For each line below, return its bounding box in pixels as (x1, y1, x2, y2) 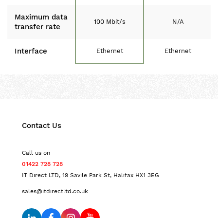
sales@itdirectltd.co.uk (22, 188, 88, 195)
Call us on (22, 149, 50, 156)
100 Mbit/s (93, 18, 126, 25)
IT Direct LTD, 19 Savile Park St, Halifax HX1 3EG (22, 172, 159, 179)
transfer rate (15, 22, 60, 31)
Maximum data (15, 13, 68, 21)
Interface (15, 47, 47, 55)
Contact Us (22, 121, 61, 130)
